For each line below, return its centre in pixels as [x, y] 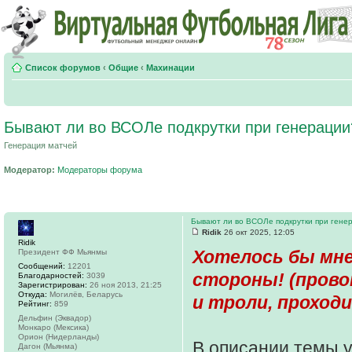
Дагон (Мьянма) [48, 346]
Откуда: [33, 294]
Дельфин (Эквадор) [55, 318]
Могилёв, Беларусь [85, 294]
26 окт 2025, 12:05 [258, 232]
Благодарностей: [51, 275]
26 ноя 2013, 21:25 [125, 285]
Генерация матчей [40, 145]
